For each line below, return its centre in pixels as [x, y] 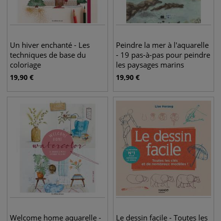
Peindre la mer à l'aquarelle [162, 45]
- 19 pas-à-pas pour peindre [163, 55]
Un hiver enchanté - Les [50, 45]
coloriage [25, 65]
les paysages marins [150, 65]
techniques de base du [48, 55]
